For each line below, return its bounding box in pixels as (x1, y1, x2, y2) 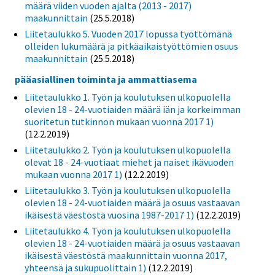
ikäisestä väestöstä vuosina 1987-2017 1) (25, 209, 194, 222)
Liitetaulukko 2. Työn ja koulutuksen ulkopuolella (25, 144, 231, 157)
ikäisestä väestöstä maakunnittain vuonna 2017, (25, 249, 227, 262)
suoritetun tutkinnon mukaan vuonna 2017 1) (25, 115, 214, 128)
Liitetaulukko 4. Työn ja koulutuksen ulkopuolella (25, 225, 231, 238)
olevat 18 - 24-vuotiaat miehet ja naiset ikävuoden (25, 156, 234, 169)
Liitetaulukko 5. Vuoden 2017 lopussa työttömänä (25, 28, 232, 41)
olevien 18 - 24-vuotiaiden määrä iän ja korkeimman (25, 103, 241, 116)
